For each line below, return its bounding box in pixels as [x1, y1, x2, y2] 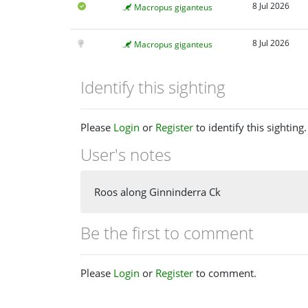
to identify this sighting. [193, 120, 307, 134]
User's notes [80, 142, 171, 166]
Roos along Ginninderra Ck [94, 185, 221, 199]
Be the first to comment [80, 221, 254, 245]
